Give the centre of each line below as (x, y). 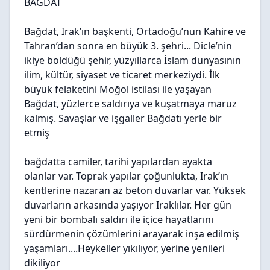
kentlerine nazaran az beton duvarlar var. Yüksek (135, 190)
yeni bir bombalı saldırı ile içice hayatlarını (119, 219)
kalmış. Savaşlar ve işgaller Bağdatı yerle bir (123, 118)
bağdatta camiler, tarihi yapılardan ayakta (118, 162)
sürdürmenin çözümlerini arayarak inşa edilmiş (132, 234)
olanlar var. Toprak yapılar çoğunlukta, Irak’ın (126, 176)
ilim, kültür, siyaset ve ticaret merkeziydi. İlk (122, 75)
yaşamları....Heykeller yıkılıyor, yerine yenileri (124, 248)
